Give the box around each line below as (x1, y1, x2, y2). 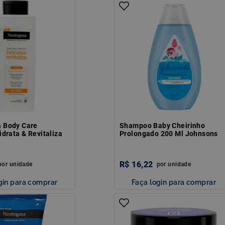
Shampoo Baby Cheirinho (120, 121, 205, 130)
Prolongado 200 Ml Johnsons (120, 129, 218, 138)
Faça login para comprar (132, 177, 216, 186)
